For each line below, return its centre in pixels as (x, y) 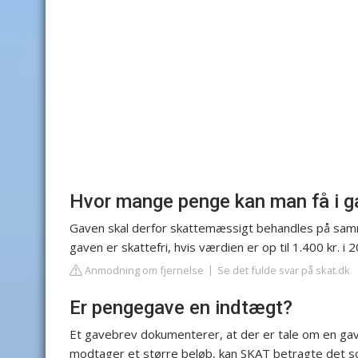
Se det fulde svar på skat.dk (284, 270)
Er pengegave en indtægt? (181, 308)
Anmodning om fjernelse (143, 270)
